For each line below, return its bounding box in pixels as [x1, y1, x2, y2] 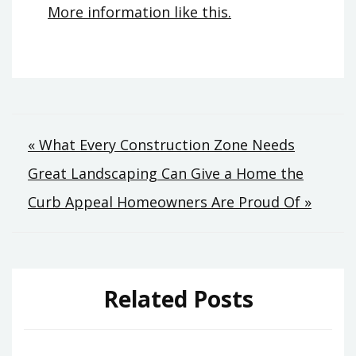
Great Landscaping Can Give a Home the [28, 164, 304, 184]
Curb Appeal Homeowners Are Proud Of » [28, 192, 311, 212]
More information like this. [48, 2, 231, 22]
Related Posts [103, 284, 253, 315]
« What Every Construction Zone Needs [28, 135, 295, 155]
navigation [27, 164, 178, 203]
